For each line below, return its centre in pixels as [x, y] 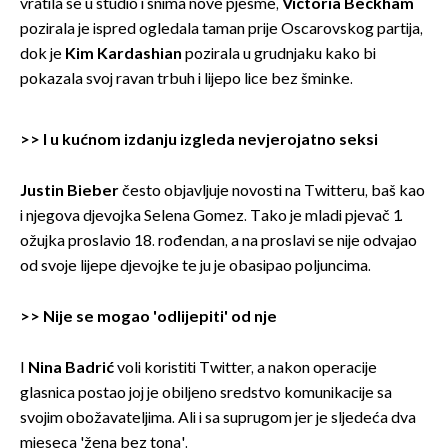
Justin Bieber [69, 191]
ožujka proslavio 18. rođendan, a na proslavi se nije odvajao [218, 241]
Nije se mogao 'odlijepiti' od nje [160, 317]
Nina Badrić [71, 368]
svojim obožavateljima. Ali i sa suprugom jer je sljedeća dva [218, 418]
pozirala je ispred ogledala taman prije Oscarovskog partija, [221, 29]
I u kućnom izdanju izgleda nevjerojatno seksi [209, 140]
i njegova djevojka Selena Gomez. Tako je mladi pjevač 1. [211, 216]
